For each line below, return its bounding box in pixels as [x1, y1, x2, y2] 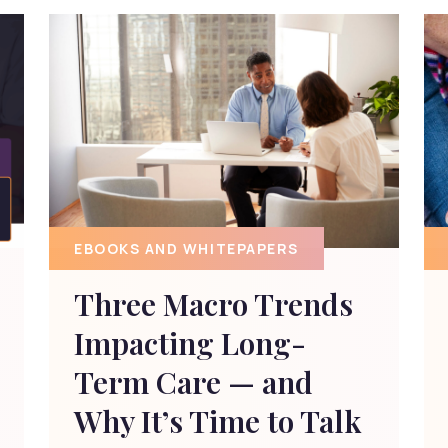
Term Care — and [74, 362, 313, 403]
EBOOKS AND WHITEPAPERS [74, 238, 299, 258]
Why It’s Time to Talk [74, 401, 362, 442]
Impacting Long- [74, 323, 306, 364]
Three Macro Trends [74, 284, 353, 325]
